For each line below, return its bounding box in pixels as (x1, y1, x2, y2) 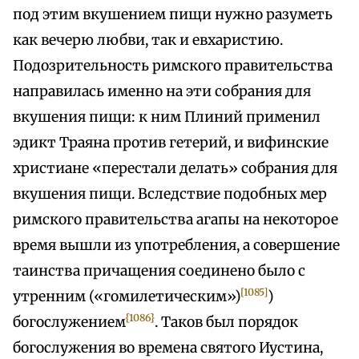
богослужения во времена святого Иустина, (13, 339, 323, 357)
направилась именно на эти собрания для (13, 83, 311, 101)
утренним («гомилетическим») (13, 288, 241, 306)
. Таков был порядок (155, 313, 299, 332)
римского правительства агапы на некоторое (13, 211, 338, 229)
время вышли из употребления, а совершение (13, 236, 340, 255)
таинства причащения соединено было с (13, 262, 305, 280)
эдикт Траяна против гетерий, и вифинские (13, 134, 329, 152)
